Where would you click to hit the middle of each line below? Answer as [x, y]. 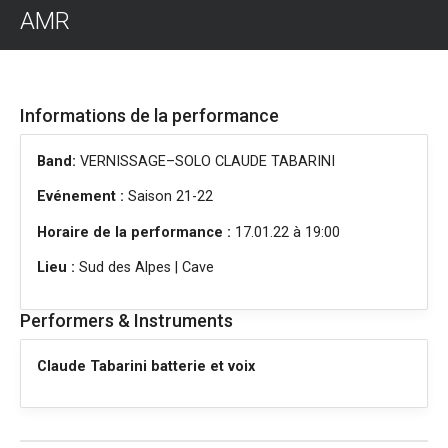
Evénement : [80, 197]
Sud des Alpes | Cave [144, 268]
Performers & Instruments [126, 320]
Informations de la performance [149, 115]
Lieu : [56, 268]
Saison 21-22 [168, 197]
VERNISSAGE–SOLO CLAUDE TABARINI [205, 161]
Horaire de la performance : [134, 232]
